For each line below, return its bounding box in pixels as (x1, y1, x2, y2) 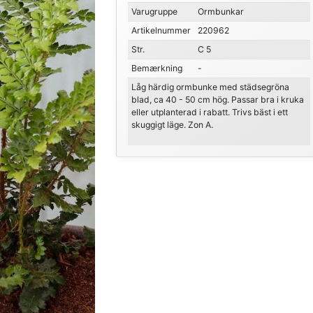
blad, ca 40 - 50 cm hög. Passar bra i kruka (131, 94, 304, 105)
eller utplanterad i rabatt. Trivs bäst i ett (131, 107, 288, 117)
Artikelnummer (131, 25, 191, 36)
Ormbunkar (197, 6, 244, 17)
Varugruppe (131, 6, 177, 17)
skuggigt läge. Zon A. (131, 119, 213, 130)
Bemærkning (131, 63, 182, 73)
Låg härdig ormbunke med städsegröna (131, 82, 289, 92)
